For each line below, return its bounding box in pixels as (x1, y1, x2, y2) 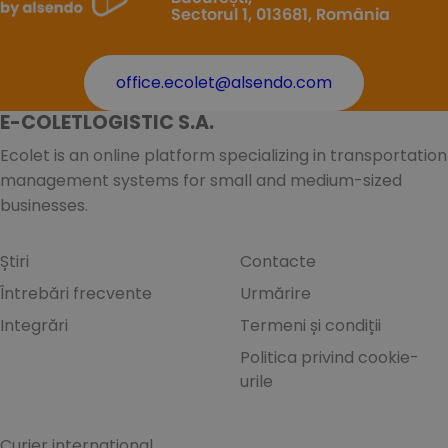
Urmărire (240, 282, 311, 306)
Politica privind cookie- (240, 346, 419, 370)
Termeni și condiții (240, 314, 381, 338)
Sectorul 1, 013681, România (170, 7, 390, 24)
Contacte (240, 250, 316, 274)
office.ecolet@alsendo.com (115, 71, 332, 95)
